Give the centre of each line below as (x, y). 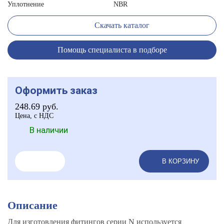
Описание (32, 205)
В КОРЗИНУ (180, 161)
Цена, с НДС (34, 116)
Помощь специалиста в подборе (112, 50)
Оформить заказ (56, 90)
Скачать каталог (122, 25)
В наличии (49, 130)
